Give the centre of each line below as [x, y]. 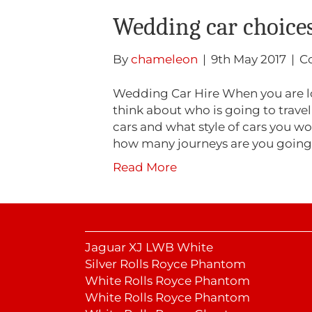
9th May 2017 [249, 60]
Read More [145, 167]
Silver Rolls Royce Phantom [165, 264]
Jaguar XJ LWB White [149, 248]
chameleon [164, 60]
